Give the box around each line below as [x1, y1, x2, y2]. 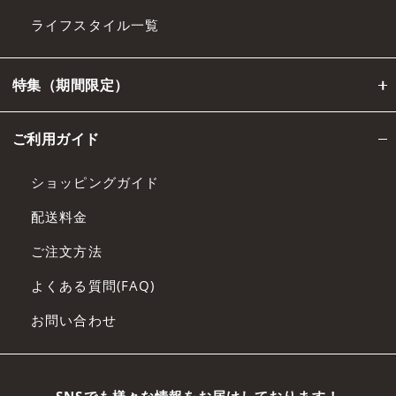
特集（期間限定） [12, 75, 129, 95]
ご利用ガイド [12, 129, 100, 149]
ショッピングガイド [31, 173, 160, 192]
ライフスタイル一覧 [31, 15, 160, 34]
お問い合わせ [31, 311, 117, 330]
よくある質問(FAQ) [31, 277, 156, 295]
